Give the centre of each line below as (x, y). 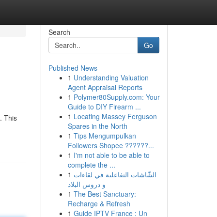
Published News (73, 68)
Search (59, 32)
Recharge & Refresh (99, 203)
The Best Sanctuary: (105, 194)
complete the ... (91, 165)
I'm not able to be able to (111, 155)
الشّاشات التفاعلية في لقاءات (115, 174)
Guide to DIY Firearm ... (104, 107)
